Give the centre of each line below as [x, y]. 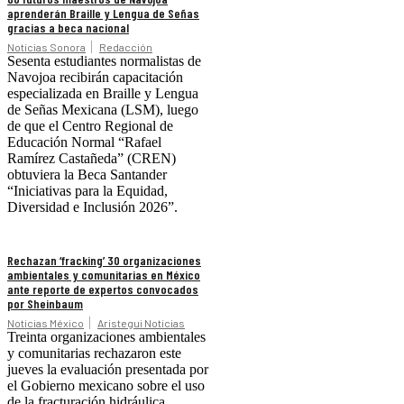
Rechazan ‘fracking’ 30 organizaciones [104, 261]
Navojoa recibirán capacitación [95, 78]
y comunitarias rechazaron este [94, 353]
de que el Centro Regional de [90, 126]
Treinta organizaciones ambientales [106, 337]
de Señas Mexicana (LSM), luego [103, 110]
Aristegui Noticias [141, 323]
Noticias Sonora [46, 47]
